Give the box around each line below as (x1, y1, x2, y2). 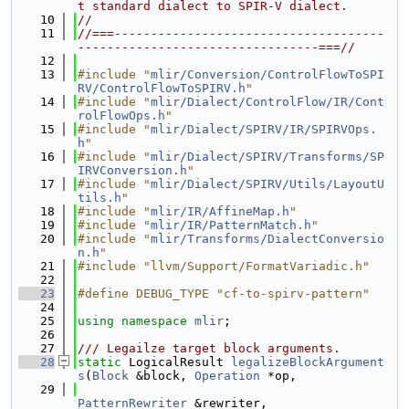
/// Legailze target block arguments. (78, 341, 341, 355)
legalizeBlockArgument (231, 355, 384, 369)
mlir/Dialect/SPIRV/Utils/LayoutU (151, 177, 384, 191)
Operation (194, 369, 260, 383)
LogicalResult (121, 355, 231, 369)
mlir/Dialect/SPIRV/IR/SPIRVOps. (151, 122, 377, 136)
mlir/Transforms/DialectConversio (151, 232, 384, 246)
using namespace (78, 314, 194, 328)
